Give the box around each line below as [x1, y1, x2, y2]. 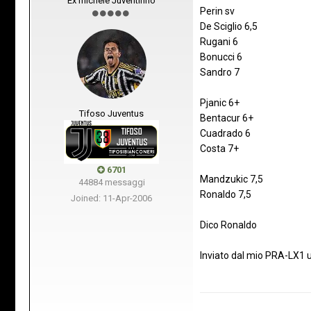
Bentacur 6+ [200, 112, 253, 124]
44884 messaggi [78, 176, 145, 187]
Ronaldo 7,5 [200, 188, 251, 200]
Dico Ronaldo [200, 219, 257, 230]
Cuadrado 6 [200, 127, 251, 139]
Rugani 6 [200, 35, 238, 47]
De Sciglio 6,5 [200, 20, 258, 32]
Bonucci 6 [200, 51, 242, 62]
